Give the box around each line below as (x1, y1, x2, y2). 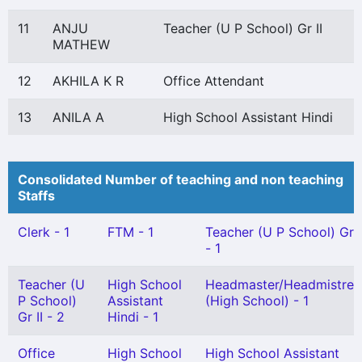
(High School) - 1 (205, 293, 309, 309)
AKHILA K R (53, 73, 124, 89)
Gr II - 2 (18, 309, 65, 325)
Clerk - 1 (18, 224, 69, 240)
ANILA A (53, 109, 104, 125)
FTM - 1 (107, 224, 154, 240)
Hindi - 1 (107, 309, 158, 325)
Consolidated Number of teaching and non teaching (18, 171, 343, 187)
